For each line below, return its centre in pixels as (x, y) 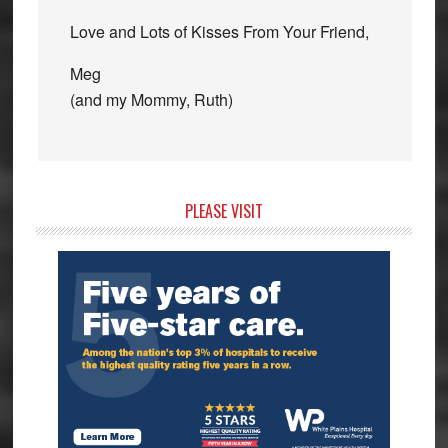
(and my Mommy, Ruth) (151, 99)
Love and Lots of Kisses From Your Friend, (219, 31)
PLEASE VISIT (223, 210)
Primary (76, 215)
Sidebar (75, 243)
